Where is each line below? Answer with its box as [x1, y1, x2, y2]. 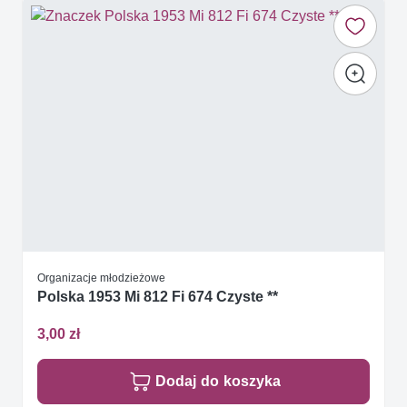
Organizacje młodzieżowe [37, 270, 165, 284]
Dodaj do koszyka [155, 372, 281, 391]
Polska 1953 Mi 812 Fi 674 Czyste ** [37, 287, 278, 305]
